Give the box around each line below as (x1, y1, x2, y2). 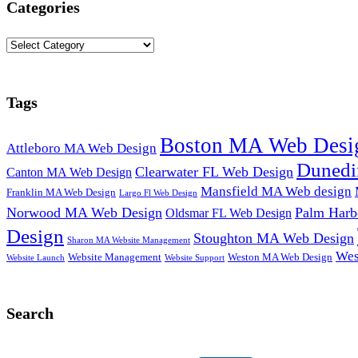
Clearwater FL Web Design (135, 163, 293, 180)
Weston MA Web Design (228, 250, 332, 263)
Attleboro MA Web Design (6, 140, 157, 156)
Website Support (165, 252, 225, 262)
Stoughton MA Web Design (193, 229, 354, 246)
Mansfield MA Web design (201, 183, 352, 199)
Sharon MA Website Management (67, 235, 190, 245)
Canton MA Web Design (6, 165, 132, 179)
